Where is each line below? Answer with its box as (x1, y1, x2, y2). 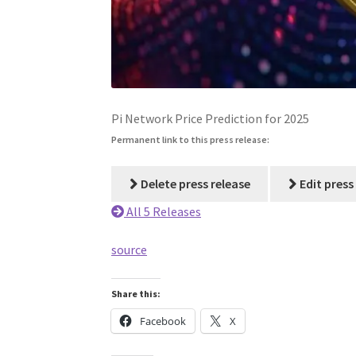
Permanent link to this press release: (111, 133, 270, 145)
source (111, 241, 148, 257)
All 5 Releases (124, 203, 202, 220)
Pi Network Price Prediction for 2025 (111, 110, 310, 126)
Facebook (140, 313, 187, 328)
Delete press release (137, 176, 250, 192)
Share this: (111, 287, 161, 300)
